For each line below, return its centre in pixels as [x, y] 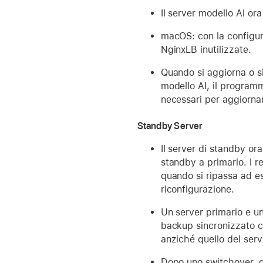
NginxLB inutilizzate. [206, 50]
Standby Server [170, 126]
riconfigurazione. [197, 189]
